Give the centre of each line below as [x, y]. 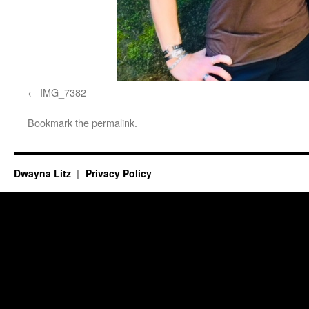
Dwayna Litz [44, 173]
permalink [113, 122]
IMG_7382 [63, 92]
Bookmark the [60, 122]
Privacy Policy [118, 173]
